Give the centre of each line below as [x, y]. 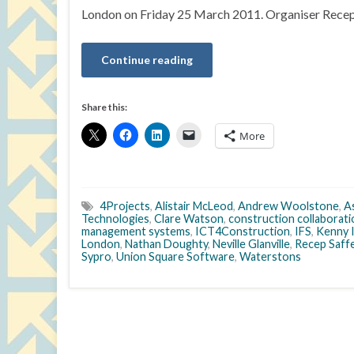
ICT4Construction [243, 231]
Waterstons [270, 256]
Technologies [115, 218]
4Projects [125, 206]
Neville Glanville [251, 244]
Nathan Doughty [166, 244]
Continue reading [147, 60]
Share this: [104, 107]
